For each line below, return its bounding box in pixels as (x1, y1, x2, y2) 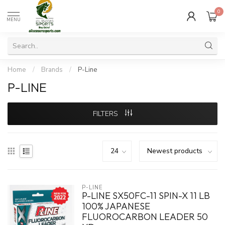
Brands (41, 65, 63, 74)
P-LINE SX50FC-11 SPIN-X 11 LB (81, 190, 210, 201)
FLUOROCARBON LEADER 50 (81, 211, 208, 222)
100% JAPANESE (81, 200, 150, 212)
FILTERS (93, 109, 120, 119)
